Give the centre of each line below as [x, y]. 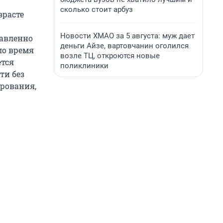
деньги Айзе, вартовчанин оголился [124, 46]
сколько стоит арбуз [97, 9]
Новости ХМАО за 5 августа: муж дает [127, 36]
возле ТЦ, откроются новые [110, 56]
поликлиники [84, 66]
